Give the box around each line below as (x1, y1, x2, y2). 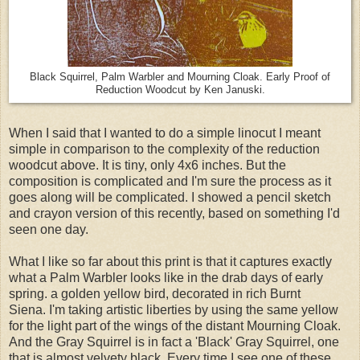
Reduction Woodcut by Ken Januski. (95, 84, 265, 96)
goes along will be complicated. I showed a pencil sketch (9, 190, 331, 205)
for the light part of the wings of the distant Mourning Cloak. (9, 319, 341, 333)
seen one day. (9, 223, 88, 237)
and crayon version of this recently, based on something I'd (9, 207, 340, 221)
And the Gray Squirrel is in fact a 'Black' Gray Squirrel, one (9, 335, 339, 350)
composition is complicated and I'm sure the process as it (9, 174, 331, 189)
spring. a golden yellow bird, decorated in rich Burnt (9, 287, 301, 301)
